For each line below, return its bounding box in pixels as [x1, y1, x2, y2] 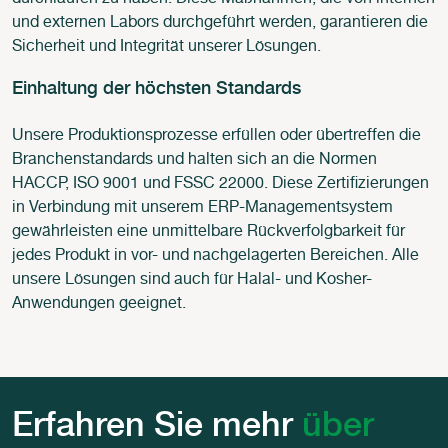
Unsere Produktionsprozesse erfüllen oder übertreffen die [12, 129, 421, 146]
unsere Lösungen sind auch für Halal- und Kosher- [12, 273, 372, 290]
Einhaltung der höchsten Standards [12, 81, 301, 100]
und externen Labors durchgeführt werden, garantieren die [12, 16, 428, 33]
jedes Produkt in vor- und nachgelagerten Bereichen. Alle [12, 249, 419, 266]
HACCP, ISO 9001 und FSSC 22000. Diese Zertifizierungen [12, 177, 429, 194]
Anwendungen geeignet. [12, 297, 194, 314]
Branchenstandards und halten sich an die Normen [12, 153, 377, 170]
